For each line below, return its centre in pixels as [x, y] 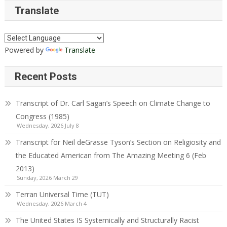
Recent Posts [46, 76]
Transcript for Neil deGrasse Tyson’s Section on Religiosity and [118, 142]
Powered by [25, 50]
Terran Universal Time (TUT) [62, 194]
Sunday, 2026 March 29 [47, 177]
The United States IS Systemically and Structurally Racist [107, 220]
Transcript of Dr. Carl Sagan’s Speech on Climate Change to [113, 103]
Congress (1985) [42, 116]
